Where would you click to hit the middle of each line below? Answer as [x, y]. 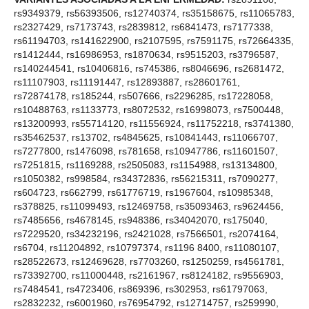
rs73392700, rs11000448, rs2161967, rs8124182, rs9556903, [149, 276]
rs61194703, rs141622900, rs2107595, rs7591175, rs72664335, [154, 41]
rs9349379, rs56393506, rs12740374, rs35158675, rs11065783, [154, 13]
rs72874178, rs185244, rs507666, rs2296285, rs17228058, [143, 96]
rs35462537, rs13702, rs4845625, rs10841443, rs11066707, [146, 138]
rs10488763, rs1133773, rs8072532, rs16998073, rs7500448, [149, 110]
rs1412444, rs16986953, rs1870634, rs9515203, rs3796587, [146, 55]
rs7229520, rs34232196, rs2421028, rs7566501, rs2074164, [146, 234]
